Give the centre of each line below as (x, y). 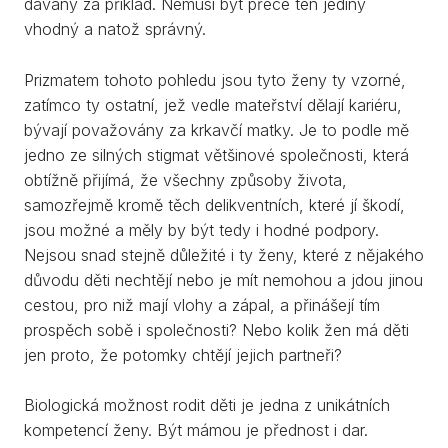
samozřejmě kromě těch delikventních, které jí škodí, (214, 204)
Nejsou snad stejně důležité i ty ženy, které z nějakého (224, 254)
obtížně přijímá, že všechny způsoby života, (185, 179)
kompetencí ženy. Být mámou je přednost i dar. (196, 430)
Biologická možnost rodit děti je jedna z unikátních (207, 405)
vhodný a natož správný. (115, 29)
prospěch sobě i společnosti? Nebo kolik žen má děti (216, 329)
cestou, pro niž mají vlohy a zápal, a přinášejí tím (202, 304)
